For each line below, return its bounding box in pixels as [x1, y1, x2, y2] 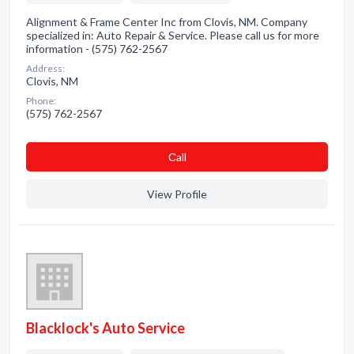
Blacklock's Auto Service [26, 319, 185, 337]
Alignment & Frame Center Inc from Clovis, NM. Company [26, 15, 307, 28]
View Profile [147, 187, 207, 201]
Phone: [26, 95, 56, 107]
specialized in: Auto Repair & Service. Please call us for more [26, 28, 319, 42]
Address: [26, 62, 65, 74]
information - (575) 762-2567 [26, 42, 168, 55]
